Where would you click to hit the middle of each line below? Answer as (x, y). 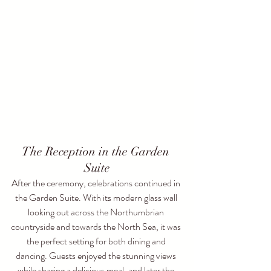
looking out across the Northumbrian (97, 212)
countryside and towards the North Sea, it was (97, 227)
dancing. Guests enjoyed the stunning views (97, 256)
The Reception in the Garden (97, 152)
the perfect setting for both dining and (97, 241)
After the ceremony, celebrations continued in (97, 183)
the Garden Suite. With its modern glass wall (97, 198)
